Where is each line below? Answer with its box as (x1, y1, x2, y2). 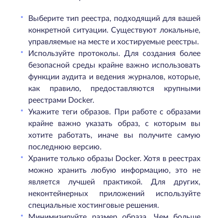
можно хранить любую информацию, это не (28, 166, 200, 174)
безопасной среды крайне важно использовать (28, 61, 200, 69)
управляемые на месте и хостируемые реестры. (28, 38, 199, 46)
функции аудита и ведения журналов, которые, (28, 73, 200, 81)
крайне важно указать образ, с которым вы (28, 120, 200, 127)
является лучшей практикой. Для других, (28, 178, 200, 186)
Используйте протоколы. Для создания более (28, 50, 200, 57)
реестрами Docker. (28, 96, 94, 104)
